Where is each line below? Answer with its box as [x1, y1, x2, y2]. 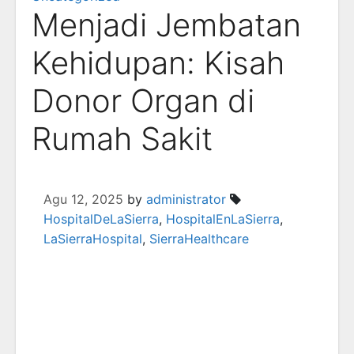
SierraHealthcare [149, 231, 249, 247]
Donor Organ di [32, 81, 254, 120]
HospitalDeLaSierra [43, 211, 159, 227]
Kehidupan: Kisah [32, 43, 284, 82]
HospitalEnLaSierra [166, 211, 280, 227]
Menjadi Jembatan [32, 6, 301, 44]
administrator [146, 191, 226, 207]
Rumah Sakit [32, 119, 213, 158]
